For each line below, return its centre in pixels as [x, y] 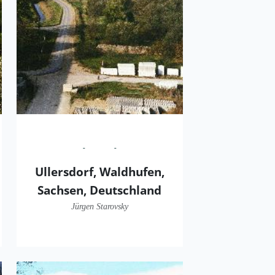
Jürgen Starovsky [99, 206]
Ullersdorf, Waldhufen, [99, 171]
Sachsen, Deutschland [100, 190]
